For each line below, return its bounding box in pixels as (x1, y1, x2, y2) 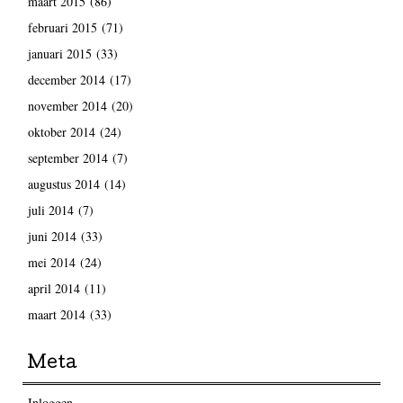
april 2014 (27, 280, 80, 298)
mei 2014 (27, 254, 76, 272)
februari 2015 (27, 19, 97, 37)
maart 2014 (27, 306, 85, 324)
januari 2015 (27, 45, 92, 63)
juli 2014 (27, 201, 74, 219)
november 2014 (27, 97, 107, 115)
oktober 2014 (27, 123, 95, 141)
